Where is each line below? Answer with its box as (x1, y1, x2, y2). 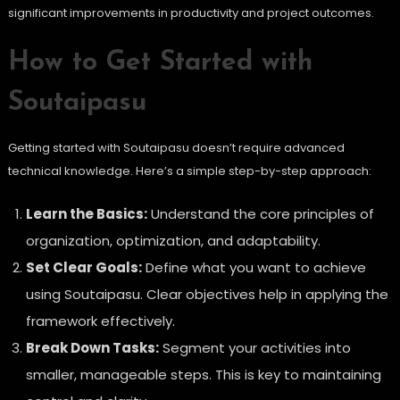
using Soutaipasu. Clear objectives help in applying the (25, 285, 388, 304)
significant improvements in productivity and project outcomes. (7, 4, 374, 22)
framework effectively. (25, 312, 175, 331)
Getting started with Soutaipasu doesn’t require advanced (7, 139, 345, 157)
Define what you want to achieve (141, 258, 366, 278)
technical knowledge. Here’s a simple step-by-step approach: (7, 162, 371, 180)
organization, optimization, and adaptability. (25, 231, 321, 251)
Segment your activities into (158, 338, 351, 358)
